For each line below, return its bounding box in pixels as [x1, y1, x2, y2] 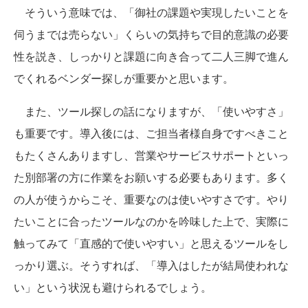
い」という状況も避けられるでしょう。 [14, 279, 212, 296]
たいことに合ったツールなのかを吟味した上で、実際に [14, 213, 289, 230]
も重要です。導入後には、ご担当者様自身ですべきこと [14, 125, 289, 142]
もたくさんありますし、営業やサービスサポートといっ [14, 147, 289, 164]
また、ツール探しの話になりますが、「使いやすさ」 [14, 103, 289, 120]
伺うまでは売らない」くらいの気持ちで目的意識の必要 [14, 26, 289, 43]
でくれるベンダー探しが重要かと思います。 [14, 70, 234, 87]
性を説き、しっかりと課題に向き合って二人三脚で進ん [14, 48, 289, 65]
